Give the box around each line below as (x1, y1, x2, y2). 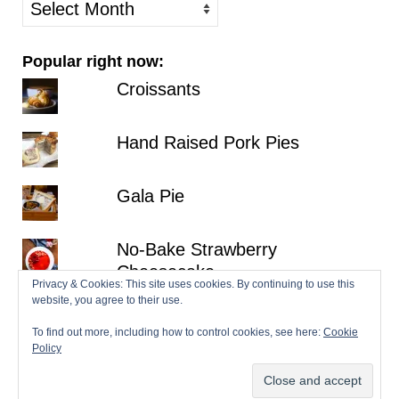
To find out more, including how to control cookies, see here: (32, 326, 323, 338)
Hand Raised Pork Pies (116, 132, 299, 152)
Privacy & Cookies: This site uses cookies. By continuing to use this (32, 278, 354, 290)
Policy (32, 342, 61, 354)
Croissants (116, 78, 200, 99)
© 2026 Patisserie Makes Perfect (22, 381, 157, 392)
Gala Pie (116, 185, 184, 206)
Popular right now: (22, 52, 164, 70)
